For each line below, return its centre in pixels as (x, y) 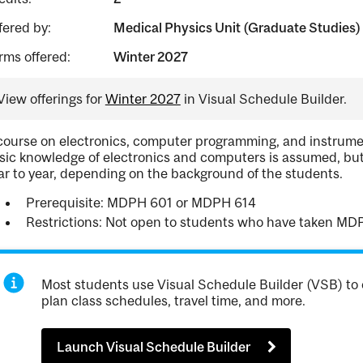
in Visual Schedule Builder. (263, 99)
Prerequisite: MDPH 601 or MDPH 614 (141, 203)
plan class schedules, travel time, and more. (174, 301)
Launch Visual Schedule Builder (154, 347)
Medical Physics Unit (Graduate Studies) (237, 28)
